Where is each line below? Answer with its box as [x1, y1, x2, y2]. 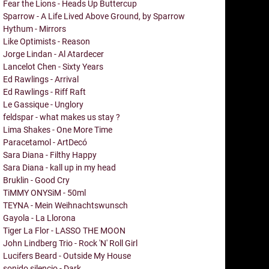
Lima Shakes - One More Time [3, 124, 112, 134]
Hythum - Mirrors [3, 23, 66, 34]
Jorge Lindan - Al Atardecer [3, 49, 104, 59]
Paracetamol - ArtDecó [3, 137, 87, 147]
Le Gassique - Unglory [3, 99, 83, 109]
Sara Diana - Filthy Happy [3, 150, 97, 160]
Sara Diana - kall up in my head [3, 162, 116, 172]
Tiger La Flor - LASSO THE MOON [3, 225, 125, 235]
